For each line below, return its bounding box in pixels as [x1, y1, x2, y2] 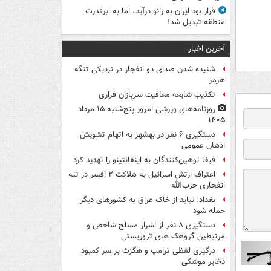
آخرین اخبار [188, 42, 225, 56]
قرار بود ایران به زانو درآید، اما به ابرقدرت [85, 5, 215, 18]
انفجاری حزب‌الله [171, 180, 225, 192]
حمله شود [193, 205, 225, 217]
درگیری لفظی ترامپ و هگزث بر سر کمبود [81, 245, 215, 257]
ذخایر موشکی [181, 256, 225, 268]
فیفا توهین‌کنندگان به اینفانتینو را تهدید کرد [73, 154, 215, 166]
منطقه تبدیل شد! [168, 16, 225, 28]
